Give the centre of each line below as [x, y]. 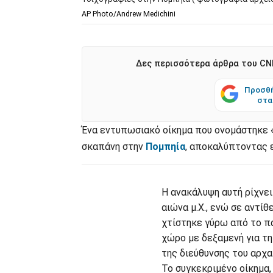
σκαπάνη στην [114, 147]
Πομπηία [165, 147]
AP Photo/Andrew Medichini [129, 14]
